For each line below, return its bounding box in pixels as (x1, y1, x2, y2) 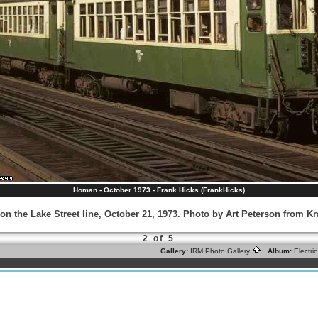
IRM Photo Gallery (190, 247, 252, 256)
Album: (261, 247, 294, 256)
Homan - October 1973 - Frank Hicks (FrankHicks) (73, 186, 245, 194)
